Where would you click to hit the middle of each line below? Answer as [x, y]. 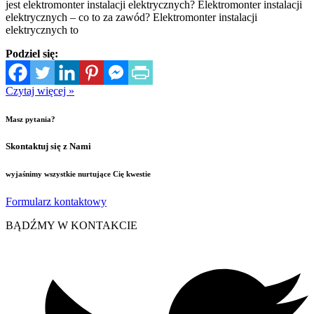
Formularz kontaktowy [56, 202]
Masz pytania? [30, 120]
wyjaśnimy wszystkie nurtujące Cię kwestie [78, 174]
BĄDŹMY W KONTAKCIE [71, 226]
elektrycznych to [42, 30]
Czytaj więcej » [40, 91]
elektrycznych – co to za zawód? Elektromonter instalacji [131, 18]
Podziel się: [32, 54]
